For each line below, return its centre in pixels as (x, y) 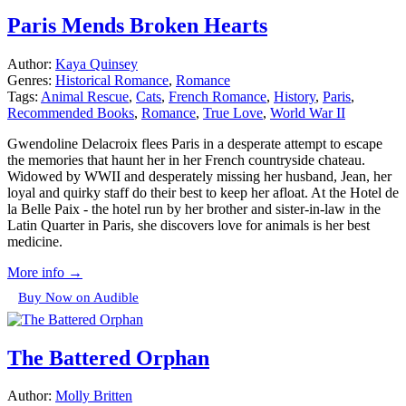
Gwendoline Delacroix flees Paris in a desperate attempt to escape (195, 143)
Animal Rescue (85, 96)
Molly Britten (94, 396)
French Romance (217, 96)
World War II (308, 112)
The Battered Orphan (108, 358)
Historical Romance (112, 80)
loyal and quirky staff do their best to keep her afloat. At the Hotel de (203, 192)
